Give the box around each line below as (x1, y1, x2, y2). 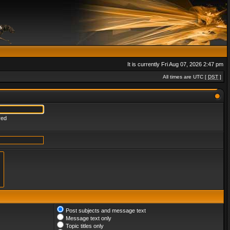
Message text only (66, 215, 111, 221)
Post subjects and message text (66, 207, 146, 214)
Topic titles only (66, 223, 104, 229)
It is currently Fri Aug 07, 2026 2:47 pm (127, 61, 223, 67)
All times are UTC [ (163, 74, 208, 80)
